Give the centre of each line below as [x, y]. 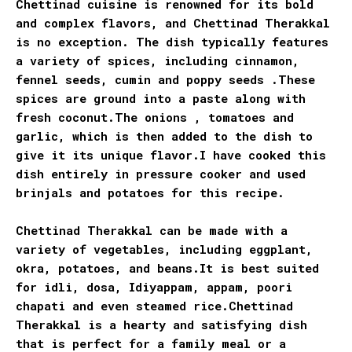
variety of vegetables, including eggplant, [164, 249]
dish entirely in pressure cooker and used [161, 174]
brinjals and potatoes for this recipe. [150, 193]
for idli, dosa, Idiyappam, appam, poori [154, 287]
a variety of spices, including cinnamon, [158, 61]
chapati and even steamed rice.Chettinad [154, 306]
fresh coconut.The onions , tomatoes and [155, 117]
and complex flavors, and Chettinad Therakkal [173, 23]
